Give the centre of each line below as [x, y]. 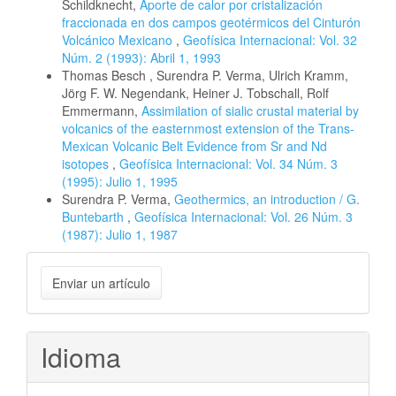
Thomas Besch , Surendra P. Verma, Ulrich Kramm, [205, 75]
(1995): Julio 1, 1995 [120, 181]
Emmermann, [102, 110]
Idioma [81, 356]
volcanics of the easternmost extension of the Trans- [208, 128]
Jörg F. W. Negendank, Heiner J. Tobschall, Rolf [195, 92]
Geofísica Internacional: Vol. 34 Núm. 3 [228, 163]
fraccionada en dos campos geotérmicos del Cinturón [211, 22]
